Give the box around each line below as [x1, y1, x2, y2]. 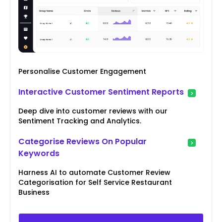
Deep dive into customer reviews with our [18, 106, 167, 116]
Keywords [18, 148, 59, 160]
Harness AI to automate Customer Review [18, 167, 170, 178]
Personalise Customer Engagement [18, 66, 146, 77]
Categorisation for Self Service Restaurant [18, 177, 172, 188]
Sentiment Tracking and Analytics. [18, 116, 141, 126]
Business [18, 187, 50, 198]
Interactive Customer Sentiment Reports [18, 86, 184, 98]
